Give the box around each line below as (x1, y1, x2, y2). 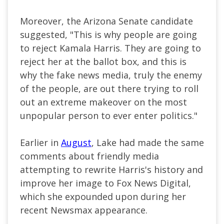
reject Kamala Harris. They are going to (29, 41, 201, 54)
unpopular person (20, 109, 101, 121)
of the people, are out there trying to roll (20, 82, 198, 94)
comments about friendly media (20, 149, 159, 162)
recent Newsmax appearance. (20, 203, 147, 216)
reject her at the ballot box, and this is (20, 55, 186, 67)
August (61, 136, 91, 148)
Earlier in (20, 136, 61, 148)
